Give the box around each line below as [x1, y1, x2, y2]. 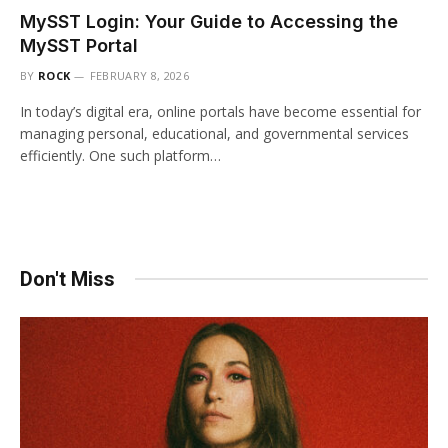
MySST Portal [20, 34, 138, 56]
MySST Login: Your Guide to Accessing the [20, 10, 398, 32]
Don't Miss [20, 266, 115, 291]
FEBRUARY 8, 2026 [89, 67, 189, 83]
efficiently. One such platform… [20, 145, 221, 165]
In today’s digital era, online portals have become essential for [20, 101, 421, 121]
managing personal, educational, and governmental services [20, 123, 409, 143]
